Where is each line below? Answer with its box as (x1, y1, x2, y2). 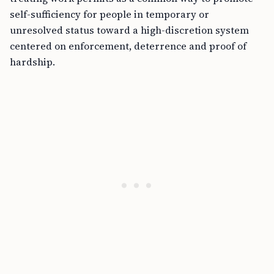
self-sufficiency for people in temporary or (10, 7, 209, 21)
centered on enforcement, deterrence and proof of (10, 39, 246, 53)
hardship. (10, 55, 55, 68)
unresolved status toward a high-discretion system (10, 23, 249, 37)
